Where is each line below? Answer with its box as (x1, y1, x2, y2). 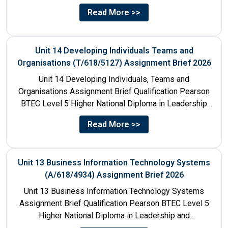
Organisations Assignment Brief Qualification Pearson (18, 86, 210, 96)
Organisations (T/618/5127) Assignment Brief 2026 (17, 58, 211, 68)
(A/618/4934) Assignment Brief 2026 (44, 169, 184, 180)
